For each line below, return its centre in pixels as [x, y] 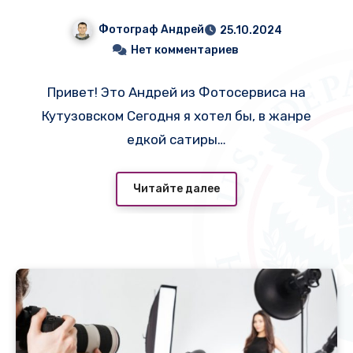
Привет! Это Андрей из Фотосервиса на [176, 93]
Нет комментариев [184, 50]
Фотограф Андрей [151, 30]
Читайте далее [176, 188]
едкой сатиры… [176, 140]
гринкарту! [176, 19]
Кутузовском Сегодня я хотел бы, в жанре [176, 116]
